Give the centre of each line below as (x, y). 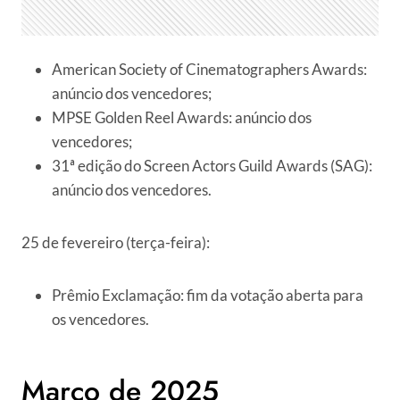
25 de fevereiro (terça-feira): (116, 243)
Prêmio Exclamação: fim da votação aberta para (208, 296)
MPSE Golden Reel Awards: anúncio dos (182, 118)
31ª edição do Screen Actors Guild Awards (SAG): (212, 166)
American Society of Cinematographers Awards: (209, 70)
